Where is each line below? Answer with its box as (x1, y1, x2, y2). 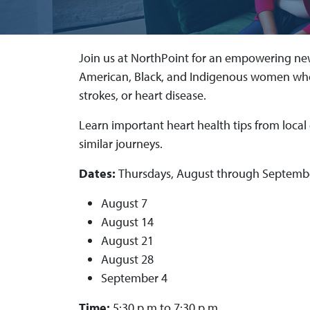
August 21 (101, 232, 154, 248)
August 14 (101, 213, 154, 230)
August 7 (101, 194, 147, 211)
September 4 (101, 269, 167, 286)
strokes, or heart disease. (79, 86, 206, 103)
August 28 (101, 250, 154, 267)
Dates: (79, 165, 118, 181)
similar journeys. (79, 135, 165, 152)
